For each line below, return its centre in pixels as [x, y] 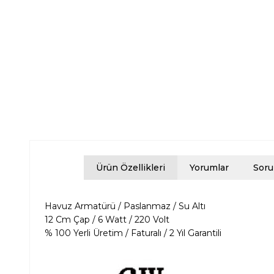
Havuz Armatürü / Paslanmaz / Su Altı [125, 206]
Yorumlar [209, 168]
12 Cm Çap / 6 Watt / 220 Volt [107, 220]
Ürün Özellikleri [131, 168]
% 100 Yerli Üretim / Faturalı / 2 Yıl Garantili [134, 233]
